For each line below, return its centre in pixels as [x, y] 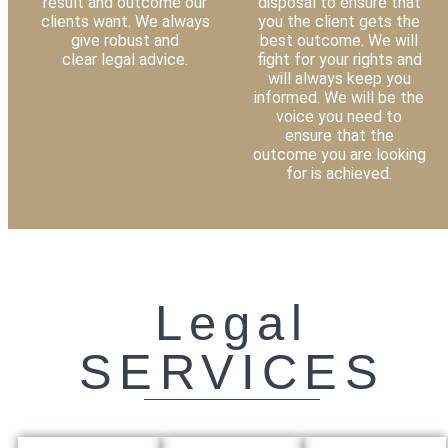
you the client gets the [339, 21]
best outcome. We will [339, 40]
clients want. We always [125, 21]
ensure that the [339, 135]
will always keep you [339, 78]
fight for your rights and [339, 59]
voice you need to [339, 116]
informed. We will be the [339, 97]
